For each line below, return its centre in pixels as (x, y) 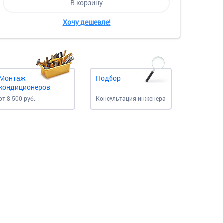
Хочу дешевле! (86, 22)
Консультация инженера (131, 98)
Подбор (108, 78)
